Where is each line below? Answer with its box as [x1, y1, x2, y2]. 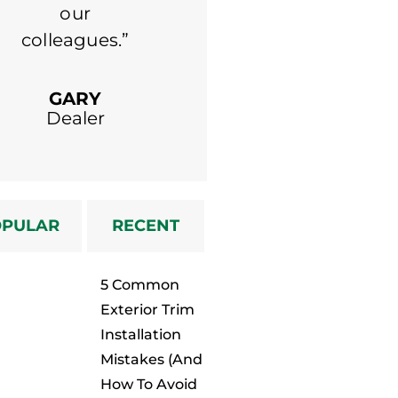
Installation [99, 325, 181, 343]
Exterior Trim [99, 300, 195, 318]
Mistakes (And [99, 350, 203, 368]
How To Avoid [99, 375, 197, 393]
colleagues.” [20, 28, 130, 51]
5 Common [99, 275, 179, 293]
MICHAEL [224, 34, 310, 56]
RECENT [112, 215, 180, 235]
